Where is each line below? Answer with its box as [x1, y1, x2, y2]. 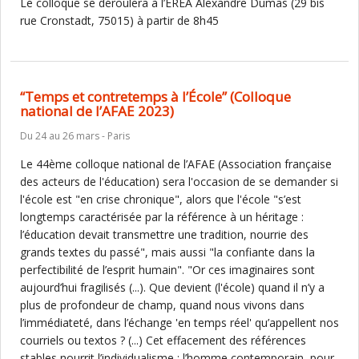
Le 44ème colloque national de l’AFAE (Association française [20, 156, 332, 171]
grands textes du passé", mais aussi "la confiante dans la [20, 244, 315, 260]
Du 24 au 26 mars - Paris [20, 129, 130, 143]
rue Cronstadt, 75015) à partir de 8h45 [20, 13, 219, 28]
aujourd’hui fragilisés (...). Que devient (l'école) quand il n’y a [20, 280, 325, 295]
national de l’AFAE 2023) [20, 102, 174, 120]
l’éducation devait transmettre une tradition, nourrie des [20, 227, 309, 242]
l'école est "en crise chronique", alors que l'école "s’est [20, 192, 301, 207]
